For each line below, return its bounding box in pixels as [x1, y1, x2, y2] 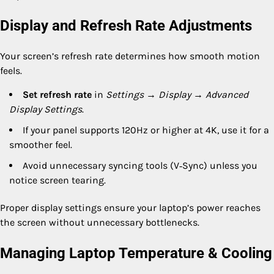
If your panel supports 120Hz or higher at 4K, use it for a [23, 124, 269, 136]
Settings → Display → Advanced [106, 89, 248, 101]
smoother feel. [9, 139, 72, 151]
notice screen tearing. [9, 174, 106, 187]
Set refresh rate [23, 89, 92, 101]
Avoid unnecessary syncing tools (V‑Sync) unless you [23, 160, 257, 172]
